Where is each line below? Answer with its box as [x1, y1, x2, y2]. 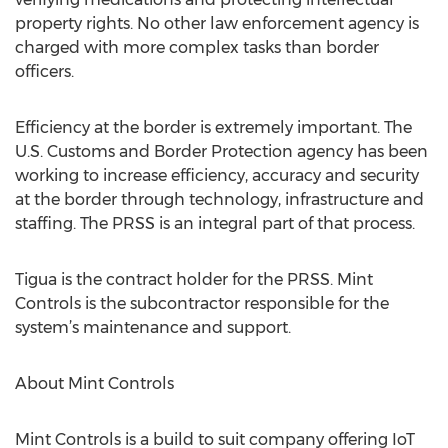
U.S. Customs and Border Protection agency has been [15, 142, 428, 161]
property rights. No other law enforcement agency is [15, 14, 419, 33]
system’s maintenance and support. [15, 318, 291, 337]
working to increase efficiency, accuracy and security [15, 166, 419, 185]
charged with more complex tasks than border [15, 38, 379, 57]
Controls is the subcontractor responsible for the [15, 294, 389, 313]
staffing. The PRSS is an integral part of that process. [15, 214, 415, 233]
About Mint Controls [15, 374, 174, 393]
